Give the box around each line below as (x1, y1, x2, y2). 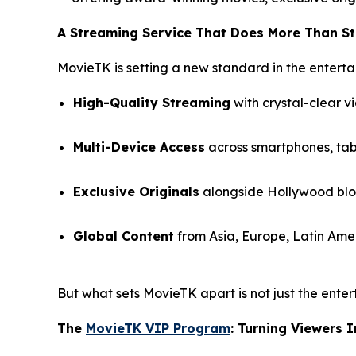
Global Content (73, 228, 174, 245)
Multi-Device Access (73, 139, 205, 156)
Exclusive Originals (73, 184, 199, 200)
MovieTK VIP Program (86, 320, 230, 337)
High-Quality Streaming (73, 95, 230, 111)
